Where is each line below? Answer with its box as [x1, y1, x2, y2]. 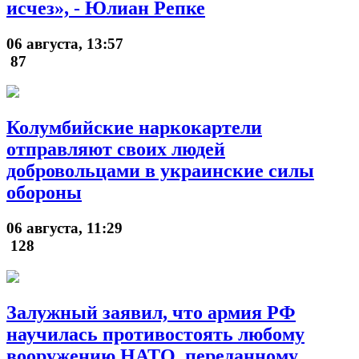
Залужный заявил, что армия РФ [6, 301, 296, 323]
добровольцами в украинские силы [6, 160, 314, 182]
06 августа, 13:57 [6, 34, 123, 52]
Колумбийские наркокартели [6, 117, 262, 139]
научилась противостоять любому [6, 323, 305, 345]
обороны [6, 182, 82, 204]
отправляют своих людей [6, 139, 225, 160]
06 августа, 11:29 [6, 220, 123, 237]
